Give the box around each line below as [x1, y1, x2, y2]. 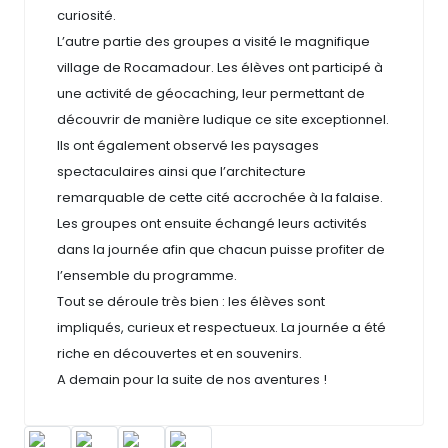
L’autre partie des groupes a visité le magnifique [57, 32, 370, 52]
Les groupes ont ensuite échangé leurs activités [57, 214, 367, 234]
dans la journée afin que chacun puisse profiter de [57, 240, 385, 260]
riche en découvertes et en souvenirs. [57, 344, 302, 364]
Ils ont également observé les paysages [57, 136, 319, 156]
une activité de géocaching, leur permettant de [57, 84, 365, 104]
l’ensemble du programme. [57, 266, 237, 286]
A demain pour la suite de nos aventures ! [57, 370, 327, 390]
